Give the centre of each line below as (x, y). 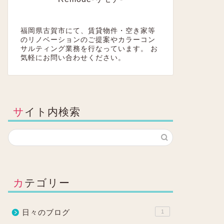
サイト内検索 (52, 111)
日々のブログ (46, 212)
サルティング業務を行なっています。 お (89, 49)
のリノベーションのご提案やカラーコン (88, 40)
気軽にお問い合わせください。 (73, 58)
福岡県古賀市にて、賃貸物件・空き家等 (88, 31)
